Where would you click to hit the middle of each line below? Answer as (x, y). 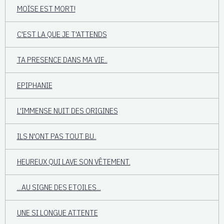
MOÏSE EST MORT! (46, 9)
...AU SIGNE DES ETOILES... (59, 187)
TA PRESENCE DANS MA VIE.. (62, 60)
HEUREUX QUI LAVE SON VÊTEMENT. (73, 162)
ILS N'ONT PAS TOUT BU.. (56, 136)
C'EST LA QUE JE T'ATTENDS (62, 34)
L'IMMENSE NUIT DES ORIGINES (67, 111)
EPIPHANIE (34, 85)
